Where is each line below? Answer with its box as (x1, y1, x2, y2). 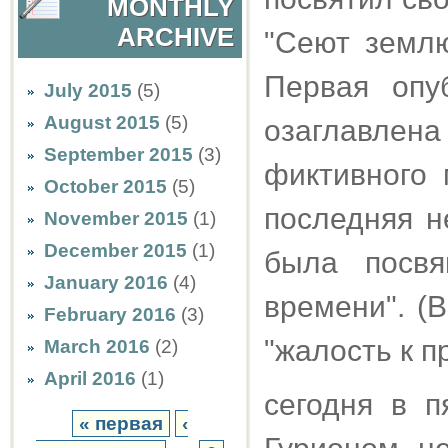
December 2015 (44, 240, 187, 261)
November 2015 (44, 208, 188, 229)
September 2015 (44, 144, 193, 165)
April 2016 (44, 368, 136, 389)
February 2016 (44, 304, 176, 325)
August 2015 (44, 112, 160, 133)
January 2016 (44, 272, 168, 293)
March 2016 (44, 336, 150, 357)
